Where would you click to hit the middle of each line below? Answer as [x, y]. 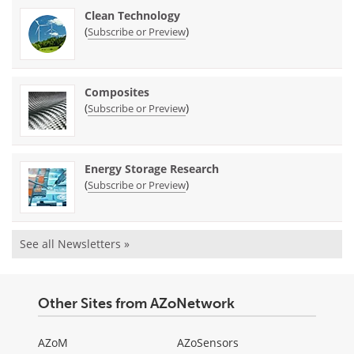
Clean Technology [132, 16]
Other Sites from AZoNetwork [136, 304]
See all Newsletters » [75, 244]
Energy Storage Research [152, 169]
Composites [117, 92]
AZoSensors [208, 343]
